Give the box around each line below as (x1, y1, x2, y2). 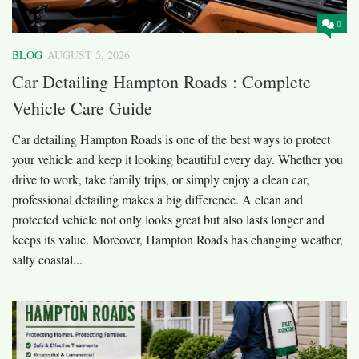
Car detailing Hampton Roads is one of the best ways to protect (12, 130, 330, 147)
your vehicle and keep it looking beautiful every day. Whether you (12, 150, 343, 167)
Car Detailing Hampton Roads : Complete (12, 69, 311, 93)
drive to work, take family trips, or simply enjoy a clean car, (12, 170, 309, 188)
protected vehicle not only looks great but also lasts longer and (12, 210, 325, 228)
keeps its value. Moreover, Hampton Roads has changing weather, (12, 230, 343, 248)
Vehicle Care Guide (12, 95, 152, 119)
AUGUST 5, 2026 (47, 46, 130, 63)
